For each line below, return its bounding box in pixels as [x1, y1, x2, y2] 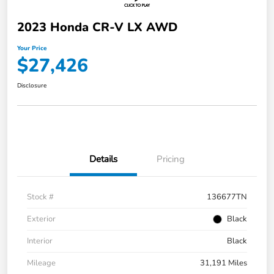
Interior [27, 235, 53, 246]
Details [89, 152, 117, 165]
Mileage [27, 257, 56, 268]
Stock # [27, 191, 54, 202]
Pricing [157, 152, 185, 165]
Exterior [27, 213, 56, 224]
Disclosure [17, 81, 46, 90]
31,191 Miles [200, 257, 247, 268]
